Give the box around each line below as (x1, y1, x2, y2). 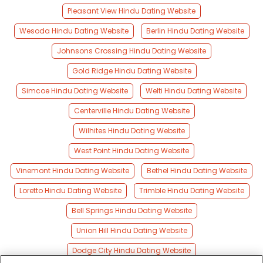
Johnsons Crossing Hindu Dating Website (57, 46, 206, 56)
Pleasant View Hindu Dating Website (68, 6, 195, 16)
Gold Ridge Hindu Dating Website (72, 66, 191, 76)
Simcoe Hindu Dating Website (22, 86, 128, 96)
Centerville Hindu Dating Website (73, 106, 190, 116)
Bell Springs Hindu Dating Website (71, 205, 192, 216)
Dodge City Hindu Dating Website (72, 245, 191, 256)
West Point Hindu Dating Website (74, 146, 189, 156)
